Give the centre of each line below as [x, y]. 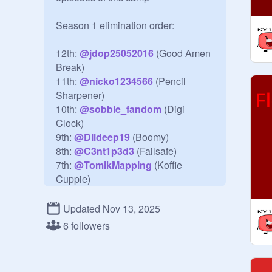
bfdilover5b [110, 193]
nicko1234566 [121, 81]
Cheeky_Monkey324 [131, 207]
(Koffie [167, 165]
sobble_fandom [125, 109]
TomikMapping [118, 165]
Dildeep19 [107, 137]
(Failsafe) [155, 151]
